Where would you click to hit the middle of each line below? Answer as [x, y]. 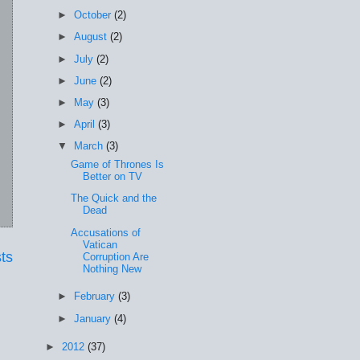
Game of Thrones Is [118, 165]
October [94, 15]
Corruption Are [116, 256]
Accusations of [106, 232]
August [92, 37]
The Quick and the [114, 198]
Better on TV [113, 177]
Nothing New [112, 268]
